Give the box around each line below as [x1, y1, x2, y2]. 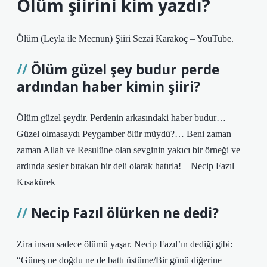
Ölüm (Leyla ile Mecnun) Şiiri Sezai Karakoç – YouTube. [17, 33, 234, 44]
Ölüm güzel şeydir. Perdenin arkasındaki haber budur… [17, 113, 226, 123]
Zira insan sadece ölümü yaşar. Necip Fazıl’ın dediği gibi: [17, 239, 232, 249]
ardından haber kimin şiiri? [17, 77, 200, 96]
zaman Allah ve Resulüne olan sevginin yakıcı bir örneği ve [17, 145, 240, 155]
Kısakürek [17, 177, 55, 187]
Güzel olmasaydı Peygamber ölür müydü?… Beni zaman [17, 129, 231, 139]
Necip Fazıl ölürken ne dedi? [31, 204, 219, 222]
